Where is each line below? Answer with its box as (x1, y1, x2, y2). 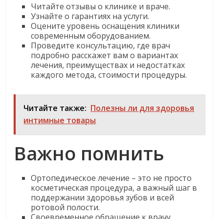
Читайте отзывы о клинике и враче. (31, 1, 171, 12)
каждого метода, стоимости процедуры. (31, 69, 187, 80)
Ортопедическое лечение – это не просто (31, 173, 192, 183)
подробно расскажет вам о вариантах (31, 50, 178, 61)
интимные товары (23, 115, 96, 126)
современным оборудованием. (31, 30, 151, 41)
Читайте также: (23, 103, 87, 113)
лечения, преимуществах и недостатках (31, 60, 185, 70)
